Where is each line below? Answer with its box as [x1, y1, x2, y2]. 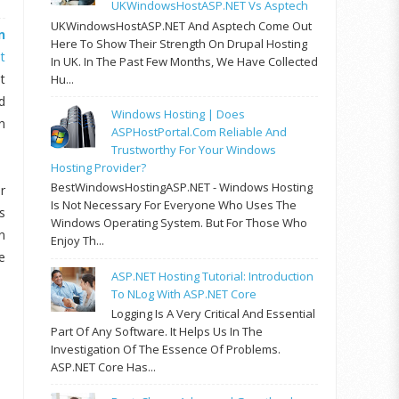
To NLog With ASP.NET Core [111, 285, 257, 302]
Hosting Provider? [51, 159, 146, 175]
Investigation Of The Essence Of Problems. [51, 341, 281, 358]
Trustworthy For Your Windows [111, 141, 277, 158]
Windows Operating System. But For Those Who [51, 215, 307, 232]
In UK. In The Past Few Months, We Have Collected [51, 53, 318, 69]
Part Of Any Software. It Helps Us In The [51, 323, 263, 340]
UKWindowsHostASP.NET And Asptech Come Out [51, 17, 312, 34]
